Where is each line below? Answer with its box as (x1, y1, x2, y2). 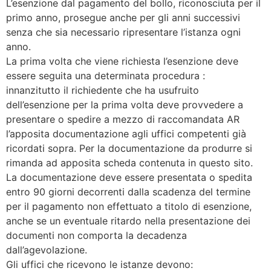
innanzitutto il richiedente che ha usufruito (6, 84, 199, 97)
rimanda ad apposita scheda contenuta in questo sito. (6, 157, 253, 169)
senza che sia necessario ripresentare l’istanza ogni (6, 26, 241, 39)
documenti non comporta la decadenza (6, 229, 187, 242)
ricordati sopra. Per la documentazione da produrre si (6, 142, 252, 155)
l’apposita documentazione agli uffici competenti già (6, 128, 246, 140)
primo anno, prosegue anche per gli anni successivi (6, 11, 240, 24)
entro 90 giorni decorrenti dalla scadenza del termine (6, 186, 250, 198)
